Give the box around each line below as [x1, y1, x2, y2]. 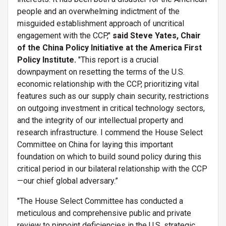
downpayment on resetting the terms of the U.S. [17, 67, 185, 77]
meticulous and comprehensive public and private [17, 208, 191, 218]
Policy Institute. [17, 54, 76, 65]
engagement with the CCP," [17, 30, 112, 40]
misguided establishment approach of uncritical [17, 18, 184, 28]
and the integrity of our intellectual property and [17, 115, 183, 125]
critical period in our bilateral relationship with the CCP [17, 163, 207, 174]
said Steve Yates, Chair [112, 30, 201, 40]
